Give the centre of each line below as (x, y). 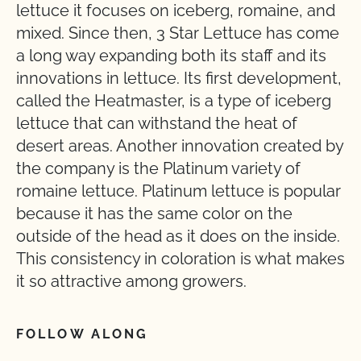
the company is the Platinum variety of (158, 168)
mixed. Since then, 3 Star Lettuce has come (178, 33)
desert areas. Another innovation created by (180, 146)
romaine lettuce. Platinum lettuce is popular (178, 191)
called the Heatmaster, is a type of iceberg (174, 101)
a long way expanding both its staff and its (171, 56)
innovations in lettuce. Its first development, (179, 78)
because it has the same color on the (154, 214)
